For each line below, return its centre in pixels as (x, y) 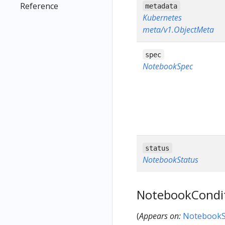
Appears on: (160, 216)
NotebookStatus (171, 159)
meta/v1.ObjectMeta (178, 29)
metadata (161, 6)
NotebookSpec (168, 66)
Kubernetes (162, 17)
